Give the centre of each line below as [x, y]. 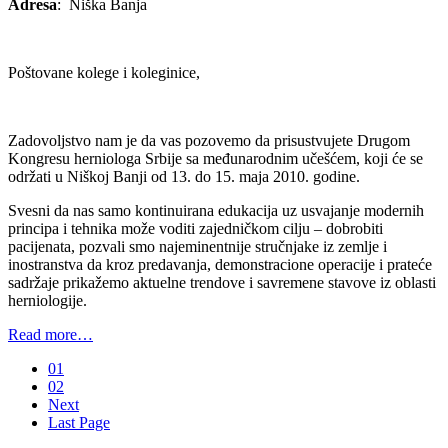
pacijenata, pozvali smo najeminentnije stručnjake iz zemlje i [197, 247]
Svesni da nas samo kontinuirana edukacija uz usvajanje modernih [216, 211]
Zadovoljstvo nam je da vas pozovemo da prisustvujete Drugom [209, 141]
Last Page [79, 423]
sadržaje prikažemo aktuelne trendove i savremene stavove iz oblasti [222, 283]
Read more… [50, 335]
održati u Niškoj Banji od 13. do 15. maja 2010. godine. [184, 177]
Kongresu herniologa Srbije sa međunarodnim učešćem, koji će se [215, 159]
